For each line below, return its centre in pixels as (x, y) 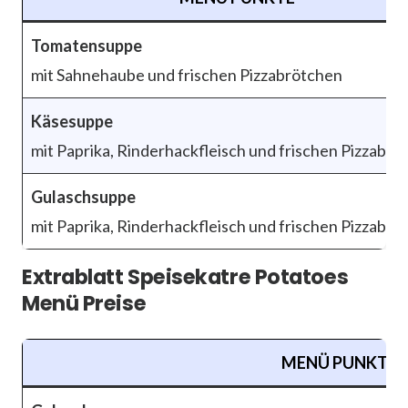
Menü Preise (84, 304)
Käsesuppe (72, 122)
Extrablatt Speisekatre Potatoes (185, 277)
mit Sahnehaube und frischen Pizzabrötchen (187, 75)
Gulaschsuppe (83, 197)
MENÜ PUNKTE (339, 363)
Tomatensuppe (87, 46)
